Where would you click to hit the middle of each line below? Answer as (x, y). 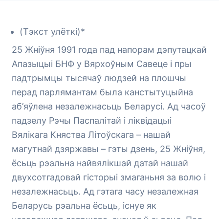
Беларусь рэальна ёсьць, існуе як (84, 206)
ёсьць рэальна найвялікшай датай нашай (100, 163)
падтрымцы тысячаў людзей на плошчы (99, 78)
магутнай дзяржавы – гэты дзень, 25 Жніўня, (109, 149)
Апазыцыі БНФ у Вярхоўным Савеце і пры (102, 64)
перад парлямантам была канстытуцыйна (102, 92)
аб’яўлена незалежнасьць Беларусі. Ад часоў (109, 106)
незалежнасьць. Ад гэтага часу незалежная (105, 191)
